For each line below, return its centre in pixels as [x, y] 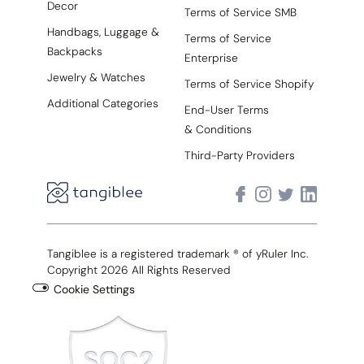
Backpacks [74, 51]
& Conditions [218, 129]
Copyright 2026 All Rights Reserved [139, 269]
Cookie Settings [94, 289]
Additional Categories [102, 103]
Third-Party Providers [239, 155]
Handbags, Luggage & [103, 31]
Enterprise [211, 57]
